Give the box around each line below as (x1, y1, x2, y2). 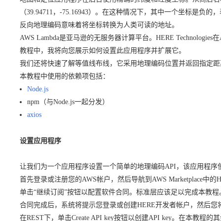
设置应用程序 (20, 137, 61, 145)
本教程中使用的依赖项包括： (20, 73, 110, 80)
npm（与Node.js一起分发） (27, 98, 109, 106)
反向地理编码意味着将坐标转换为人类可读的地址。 (20, 21, 179, 29)
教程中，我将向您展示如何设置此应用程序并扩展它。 (20, 47, 185, 55)
